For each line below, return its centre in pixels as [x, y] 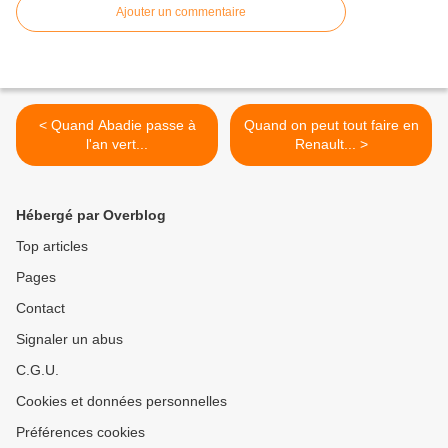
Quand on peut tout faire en [331, 125]
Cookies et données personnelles [121, 401]
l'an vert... [117, 144]
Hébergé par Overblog [91, 215]
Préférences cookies [80, 432]
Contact [40, 308]
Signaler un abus [69, 339]
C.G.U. [37, 370]
